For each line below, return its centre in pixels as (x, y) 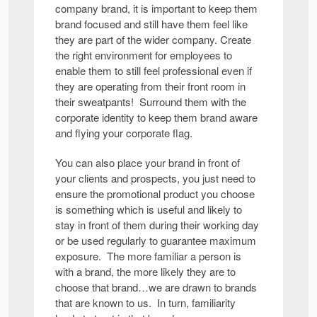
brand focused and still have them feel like (151, 24)
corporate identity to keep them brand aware (156, 117)
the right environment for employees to (144, 55)
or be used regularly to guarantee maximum (156, 241)
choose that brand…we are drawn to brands (156, 287)
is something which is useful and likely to (149, 209)
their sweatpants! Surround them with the (151, 102)
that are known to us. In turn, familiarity (145, 303)
